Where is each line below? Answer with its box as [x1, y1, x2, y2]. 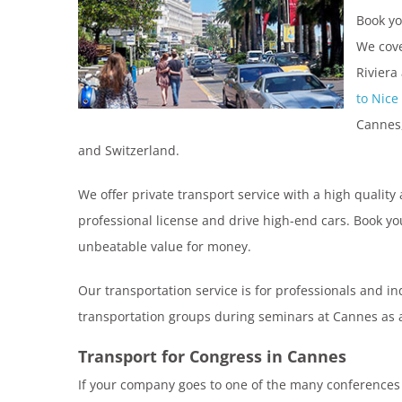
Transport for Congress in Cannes [78, 345, 346, 367]
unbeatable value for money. [78, 238, 251, 255]
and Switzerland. [78, 142, 179, 159]
